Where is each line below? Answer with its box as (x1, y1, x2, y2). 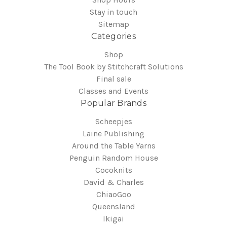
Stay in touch (90, 7, 137, 17)
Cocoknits (95, 165, 132, 175)
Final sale (96, 73, 131, 84)
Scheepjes (95, 116, 132, 126)
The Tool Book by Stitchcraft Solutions (44, 61, 183, 71)
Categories (91, 31, 136, 41)
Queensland (92, 201, 135, 211)
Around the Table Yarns (71, 140, 156, 150)
